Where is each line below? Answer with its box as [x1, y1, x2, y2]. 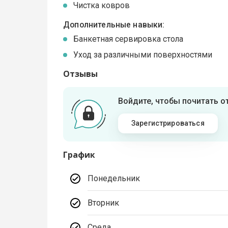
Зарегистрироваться [131, 119, 205, 127]
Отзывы [63, 68, 98, 79]
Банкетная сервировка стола [73, 34, 184, 44]
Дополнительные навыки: [63, 20, 165, 30]
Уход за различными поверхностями [73, 49, 213, 60]
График [63, 149, 96, 160]
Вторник [88, 197, 120, 208]
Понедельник [88, 173, 140, 183]
